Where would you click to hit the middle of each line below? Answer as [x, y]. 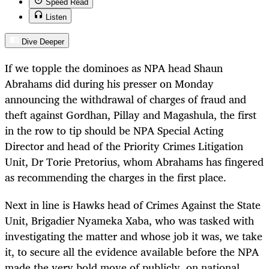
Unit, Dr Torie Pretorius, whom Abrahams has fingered [134, 162]
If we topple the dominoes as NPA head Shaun [114, 68]
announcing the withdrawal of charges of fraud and [125, 99]
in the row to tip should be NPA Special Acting [114, 131]
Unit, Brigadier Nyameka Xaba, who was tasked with [129, 221]
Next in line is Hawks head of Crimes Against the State [133, 205]
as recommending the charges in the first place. [116, 177]
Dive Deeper [43, 42]
